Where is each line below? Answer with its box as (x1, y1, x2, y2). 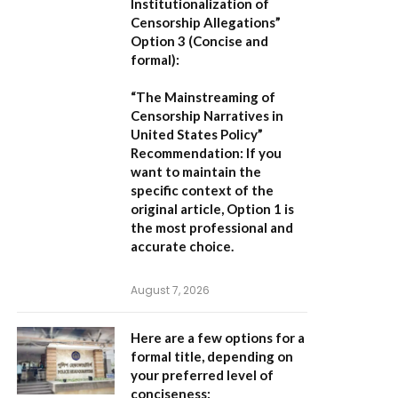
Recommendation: (131, 145, 243, 161)
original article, (131, 201, 227, 217)
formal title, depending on (131, 348, 293, 364)
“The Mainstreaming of (131, 89, 275, 105)
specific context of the (131, 182, 274, 198)
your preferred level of (131, 367, 274, 383)
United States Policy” (131, 126, 263, 142)
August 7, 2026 (131, 283, 210, 298)
